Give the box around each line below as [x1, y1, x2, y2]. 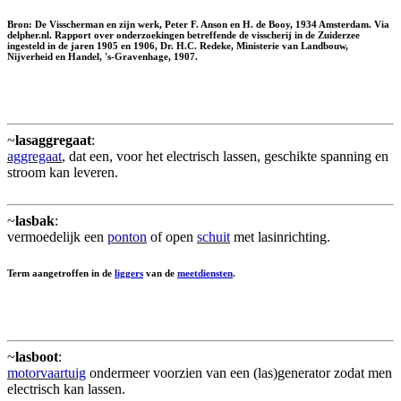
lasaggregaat [15, 132, 91, 148]
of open [147, 228, 197, 244]
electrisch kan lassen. [7, 380, 125, 397]
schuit [197, 228, 230, 244]
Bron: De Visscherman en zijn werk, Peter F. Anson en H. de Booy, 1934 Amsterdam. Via [7, 18, 389, 30]
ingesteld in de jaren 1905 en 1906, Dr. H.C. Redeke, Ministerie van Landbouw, [7, 39, 348, 51]
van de [143, 267, 177, 278]
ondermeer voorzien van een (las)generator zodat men [86, 364, 392, 380]
